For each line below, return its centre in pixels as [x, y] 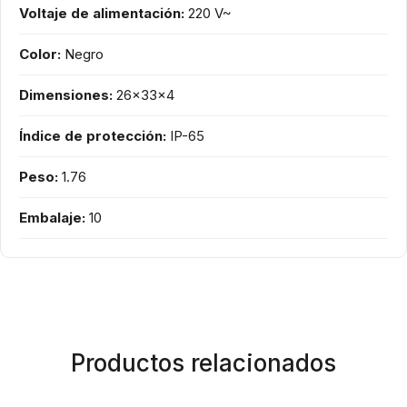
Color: [40, 54]
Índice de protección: [93, 135]
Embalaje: [52, 217]
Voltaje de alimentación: [102, 13]
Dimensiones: [66, 94]
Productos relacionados [203, 362]
